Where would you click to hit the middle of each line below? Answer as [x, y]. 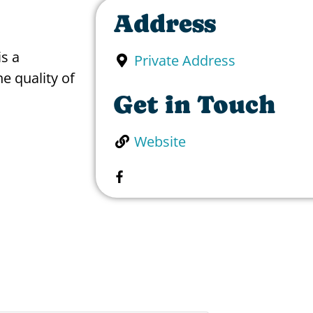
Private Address [185, 61]
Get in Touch [194, 105]
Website [160, 142]
